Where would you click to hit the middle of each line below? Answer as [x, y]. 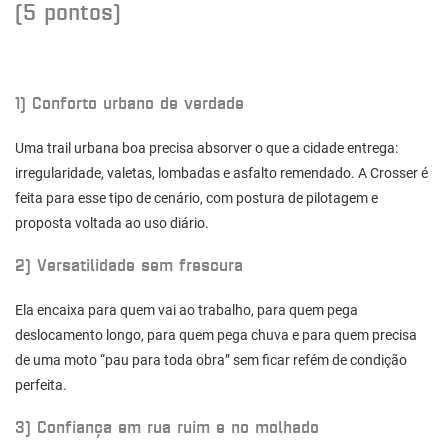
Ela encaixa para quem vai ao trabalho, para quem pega [186, 310]
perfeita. [41, 385]
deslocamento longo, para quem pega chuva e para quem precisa [216, 335]
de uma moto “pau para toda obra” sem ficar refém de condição [211, 360]
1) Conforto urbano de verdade [129, 102]
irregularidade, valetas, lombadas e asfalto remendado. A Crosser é [221, 173]
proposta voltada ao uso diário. [112, 223]
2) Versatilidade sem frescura [129, 264]
